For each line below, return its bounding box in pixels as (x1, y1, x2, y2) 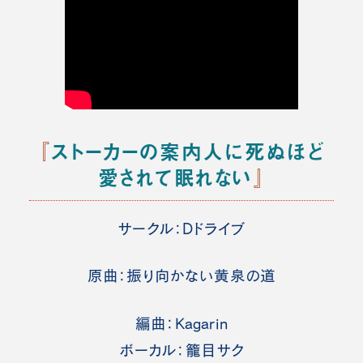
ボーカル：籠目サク (118, 342, 245, 357)
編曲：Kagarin (135, 315, 228, 331)
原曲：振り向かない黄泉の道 (87, 268, 276, 284)
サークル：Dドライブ (117, 221, 246, 237)
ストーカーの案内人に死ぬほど (51, 135, 325, 166)
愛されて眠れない (97, 161, 253, 192)
